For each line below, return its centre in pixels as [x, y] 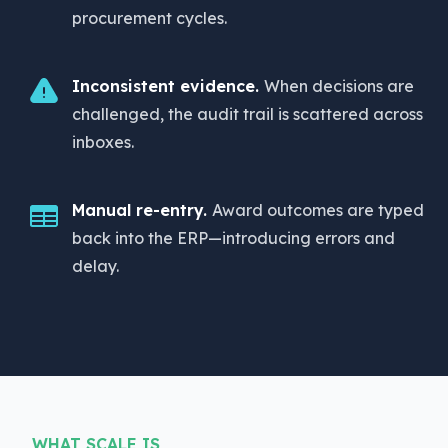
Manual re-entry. [142, 210]
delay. [95, 266]
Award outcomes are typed [318, 210]
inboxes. [103, 142]
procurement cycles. [149, 18]
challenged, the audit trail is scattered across [247, 114]
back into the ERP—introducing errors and [233, 238]
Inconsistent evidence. [168, 86]
